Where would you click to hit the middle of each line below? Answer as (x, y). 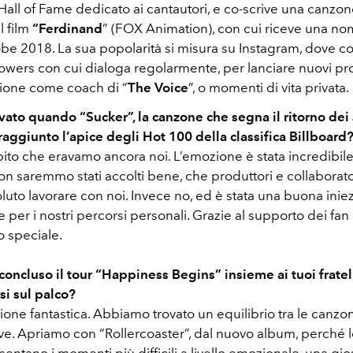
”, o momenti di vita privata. (269, 87)
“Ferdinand (67, 28)
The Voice (158, 87)
